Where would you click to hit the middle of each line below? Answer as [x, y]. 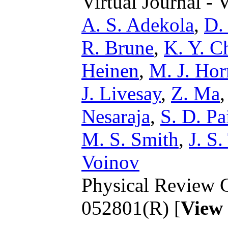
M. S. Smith [130, 139]
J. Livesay [121, 93]
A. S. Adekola [138, 24]
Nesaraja [116, 116]
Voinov [110, 162]
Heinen [110, 70]
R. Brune [118, 47]
